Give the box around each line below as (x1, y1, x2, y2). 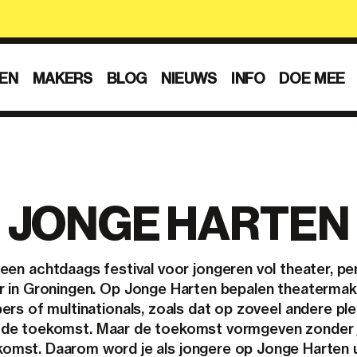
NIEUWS (161, 69, 217, 88)
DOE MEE (279, 69, 345, 88)
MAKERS (32, 69, 92, 88)
